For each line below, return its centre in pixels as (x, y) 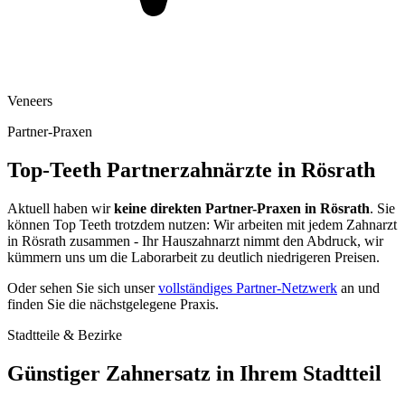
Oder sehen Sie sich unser (83, 287)
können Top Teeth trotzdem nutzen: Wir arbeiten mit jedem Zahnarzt (202, 224)
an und (358, 287)
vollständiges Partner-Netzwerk (248, 287)
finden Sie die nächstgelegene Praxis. (113, 304)
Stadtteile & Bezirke (65, 334)
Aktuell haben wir (61, 208)
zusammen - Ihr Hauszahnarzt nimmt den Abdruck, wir (225, 240)
